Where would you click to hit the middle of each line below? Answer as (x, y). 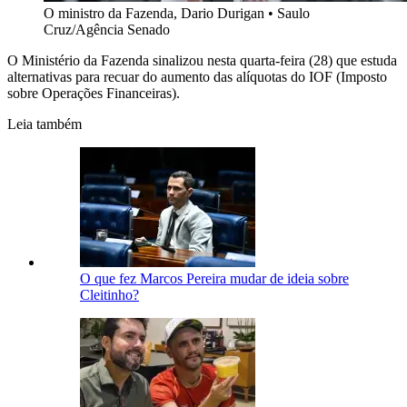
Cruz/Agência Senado (107, 30)
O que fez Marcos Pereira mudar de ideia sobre (214, 279)
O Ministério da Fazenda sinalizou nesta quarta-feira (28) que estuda (202, 61)
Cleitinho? (109, 295)
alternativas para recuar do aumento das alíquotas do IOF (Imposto (197, 77)
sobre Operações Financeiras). (94, 94)
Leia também (45, 124)
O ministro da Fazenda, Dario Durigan (154, 14)
